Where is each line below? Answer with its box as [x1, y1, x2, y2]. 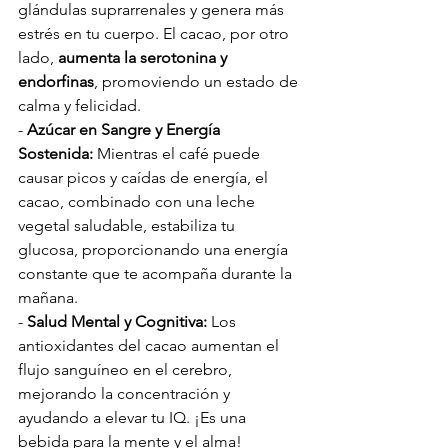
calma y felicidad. [18, 96, 141, 115]
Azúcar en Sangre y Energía [27, 120, 224, 139]
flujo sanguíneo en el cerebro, [18, 360, 236, 379]
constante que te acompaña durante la [18, 264, 296, 283]
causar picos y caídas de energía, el [18, 168, 272, 187]
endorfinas [18, 72, 94, 91]
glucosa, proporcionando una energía [18, 240, 292, 259]
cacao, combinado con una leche [18, 192, 259, 211]
